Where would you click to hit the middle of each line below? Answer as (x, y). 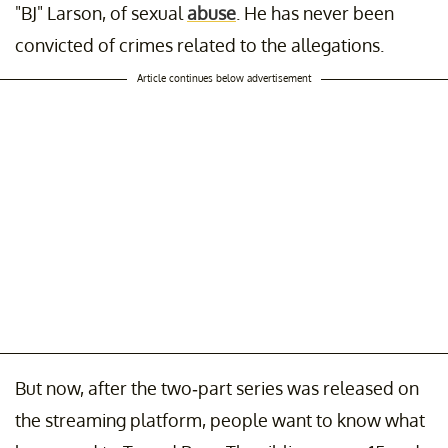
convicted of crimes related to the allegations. (199, 44)
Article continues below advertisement (224, 77)
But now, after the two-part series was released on (217, 387)
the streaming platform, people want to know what (220, 419)
